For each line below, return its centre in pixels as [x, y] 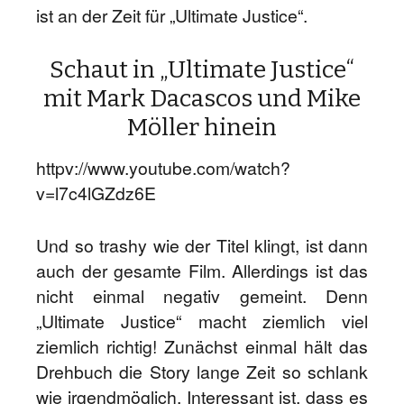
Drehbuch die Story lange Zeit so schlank [202, 372]
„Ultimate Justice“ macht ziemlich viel [202, 321]
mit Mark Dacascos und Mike [202, 98]
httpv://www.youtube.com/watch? [163, 168]
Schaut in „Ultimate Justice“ [202, 69]
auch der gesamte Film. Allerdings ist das [202, 271]
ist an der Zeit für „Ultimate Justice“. [172, 15]
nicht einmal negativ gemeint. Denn [202, 296]
